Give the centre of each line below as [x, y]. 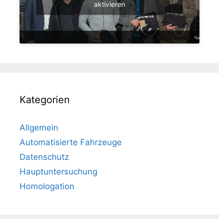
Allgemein [39, 127]
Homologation [47, 186]
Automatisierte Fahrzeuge [71, 142]
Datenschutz [44, 157]
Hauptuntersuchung [58, 171]
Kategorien [45, 99]
